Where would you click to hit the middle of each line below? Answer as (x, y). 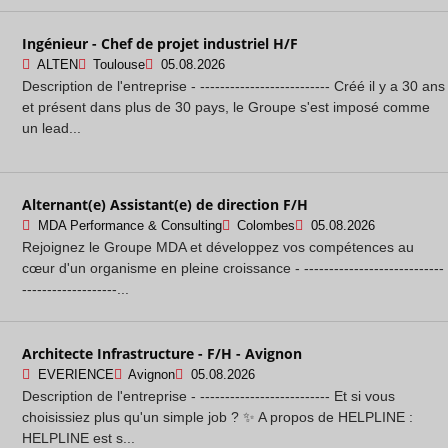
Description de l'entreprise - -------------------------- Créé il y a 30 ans (233, 85)
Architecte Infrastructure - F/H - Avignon (162, 353)
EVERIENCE (75, 374)
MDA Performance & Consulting (129, 225)
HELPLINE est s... (78, 437)
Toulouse (119, 64)
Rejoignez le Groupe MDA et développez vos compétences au (218, 246)
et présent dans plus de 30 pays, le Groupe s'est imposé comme (226, 106)
